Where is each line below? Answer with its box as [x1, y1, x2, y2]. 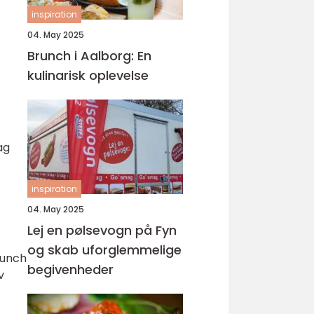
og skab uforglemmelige [27, 241, 182, 259]
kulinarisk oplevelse [27, 67, 149, 84]
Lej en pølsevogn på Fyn [27, 221, 177, 239]
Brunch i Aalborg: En [27, 47, 151, 64]
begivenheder [27, 261, 114, 278]
